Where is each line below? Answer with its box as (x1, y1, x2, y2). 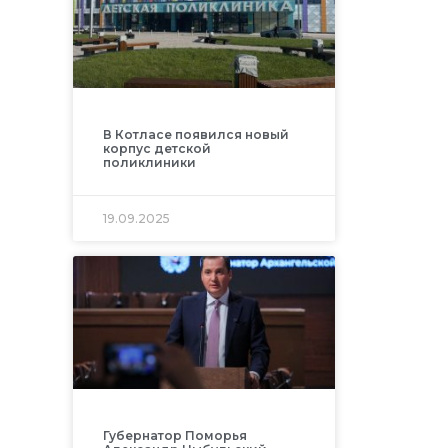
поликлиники (102, 154, 196, 170)
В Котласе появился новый (102, 126, 289, 142)
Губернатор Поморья (102, 428, 247, 444)
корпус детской (102, 140, 211, 156)
